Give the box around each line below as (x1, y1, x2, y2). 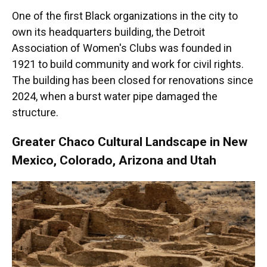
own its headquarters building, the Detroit (12, 26, 205, 39)
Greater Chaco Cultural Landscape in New (12, 134, 247, 150)
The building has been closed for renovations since (12, 74, 253, 87)
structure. (12, 106, 58, 119)
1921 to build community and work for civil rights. (12, 58, 244, 71)
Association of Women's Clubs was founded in (12, 42, 232, 55)
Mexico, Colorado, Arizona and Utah (12, 153, 216, 168)
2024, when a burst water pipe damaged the (12, 90, 218, 103)
